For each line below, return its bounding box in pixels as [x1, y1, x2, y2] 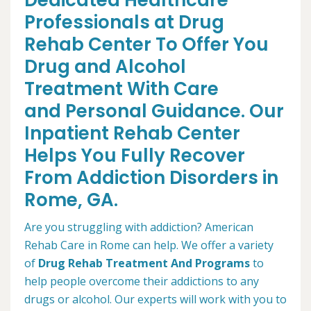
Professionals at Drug [24, 10, 224, 35]
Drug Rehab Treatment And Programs [38, 255, 250, 271]
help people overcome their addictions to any [24, 274, 259, 289]
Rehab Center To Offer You [24, 32, 269, 57]
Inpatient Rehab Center [24, 121, 240, 146]
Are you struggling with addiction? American [24, 219, 253, 235]
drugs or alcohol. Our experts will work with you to [24, 292, 287, 307]
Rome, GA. [24, 187, 118, 212]
